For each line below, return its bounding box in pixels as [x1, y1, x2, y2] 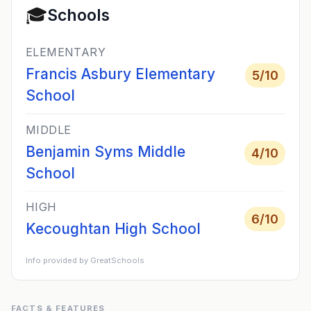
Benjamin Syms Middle [26, 143, 185, 160]
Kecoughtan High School [26, 220, 201, 237]
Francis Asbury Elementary [26, 65, 215, 83]
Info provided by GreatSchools [26, 255, 144, 265]
